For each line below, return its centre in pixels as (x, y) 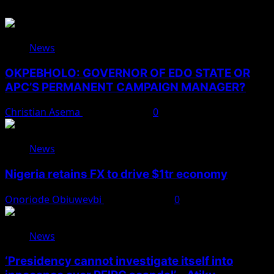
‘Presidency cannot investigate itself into (119, 261)
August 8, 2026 (118, 112)
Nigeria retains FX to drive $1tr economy (116, 174)
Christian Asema (44, 112)
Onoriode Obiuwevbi (54, 199)
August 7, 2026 (139, 199)
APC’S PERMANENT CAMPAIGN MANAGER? (125, 87)
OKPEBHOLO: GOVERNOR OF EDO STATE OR (128, 73)
